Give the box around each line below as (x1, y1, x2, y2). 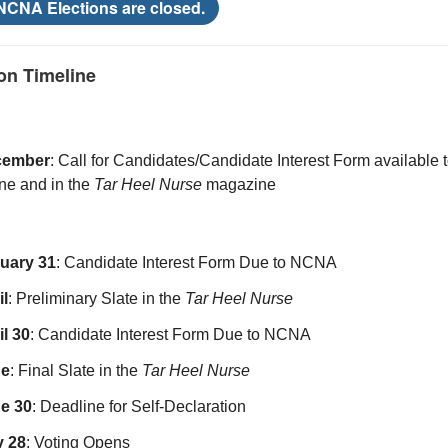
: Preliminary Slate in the (8, 290, 185, 307)
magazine (206, 176, 276, 193)
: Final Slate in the (10, 362, 142, 379)
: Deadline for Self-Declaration (32, 398, 246, 415)
